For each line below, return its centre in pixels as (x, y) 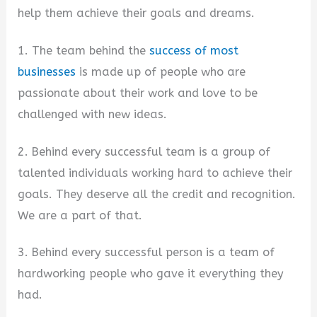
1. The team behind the (84, 50)
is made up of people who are (161, 71)
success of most (194, 50)
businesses (47, 71)
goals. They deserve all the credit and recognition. (157, 194)
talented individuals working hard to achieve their (155, 173)
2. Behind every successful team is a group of (144, 151)
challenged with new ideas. (93, 114)
